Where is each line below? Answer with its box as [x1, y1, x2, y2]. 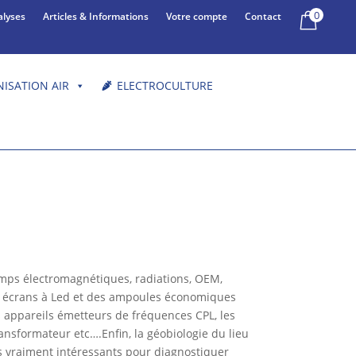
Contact [245, 10, 282, 23]
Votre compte [166, 10, 228, 23]
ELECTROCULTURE [116, 78, 213, 93]
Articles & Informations [43, 10, 149, 23]
